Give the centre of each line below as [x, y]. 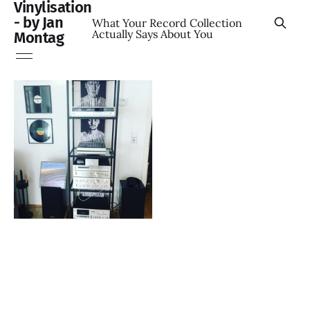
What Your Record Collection [167, 23]
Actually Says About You [152, 34]
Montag [39, 38]
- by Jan [39, 22]
